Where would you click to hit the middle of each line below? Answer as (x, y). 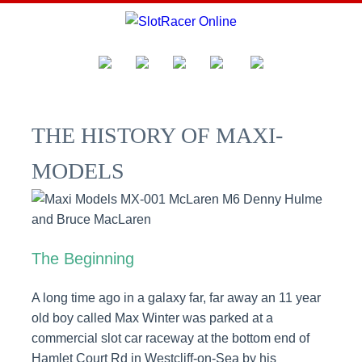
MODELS (78, 171)
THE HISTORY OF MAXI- (157, 136)
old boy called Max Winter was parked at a (152, 318)
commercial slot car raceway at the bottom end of (170, 339)
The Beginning (82, 259)
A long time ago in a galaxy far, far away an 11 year (176, 298)
